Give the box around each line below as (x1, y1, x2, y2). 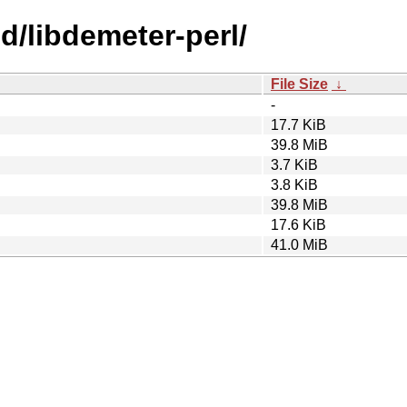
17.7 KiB (271, 116, 326, 133)
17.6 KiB (271, 216, 326, 233)
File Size (271, 75, 328, 92)
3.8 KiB (271, 176, 318, 193)
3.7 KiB (271, 156, 318, 173)
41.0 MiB (271, 236, 328, 253)
